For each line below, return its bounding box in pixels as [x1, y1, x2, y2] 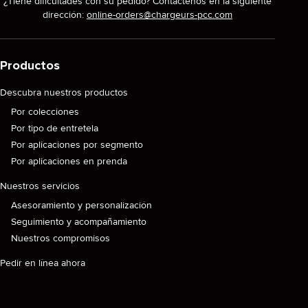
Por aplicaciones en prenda [11, 155, 127, 167]
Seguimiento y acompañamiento [11, 216, 146, 228]
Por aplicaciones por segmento [11, 139, 143, 151]
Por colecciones [11, 106, 79, 118]
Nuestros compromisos [11, 232, 110, 244]
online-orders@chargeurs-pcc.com [87, 9, 232, 21]
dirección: [43, 9, 87, 21]
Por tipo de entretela [11, 122, 98, 134]
